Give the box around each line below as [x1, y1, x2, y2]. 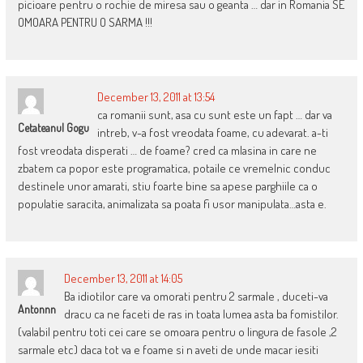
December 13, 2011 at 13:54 [96, 89, 215, 105]
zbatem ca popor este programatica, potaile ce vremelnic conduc [17, 160, 331, 177]
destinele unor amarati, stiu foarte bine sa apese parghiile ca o [17, 178, 318, 194]
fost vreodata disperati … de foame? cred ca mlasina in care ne [17, 143, 317, 159]
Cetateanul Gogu [17, 121, 89, 135]
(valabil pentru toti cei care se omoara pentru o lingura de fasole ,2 [17, 324, 337, 340]
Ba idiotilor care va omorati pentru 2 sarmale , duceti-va [63, 288, 328, 305]
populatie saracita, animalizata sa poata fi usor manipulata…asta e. [17, 196, 327, 212]
